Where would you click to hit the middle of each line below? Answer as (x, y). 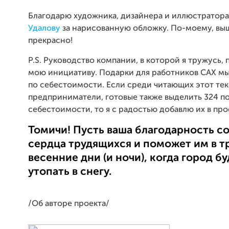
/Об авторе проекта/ (69, 204)
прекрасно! (50, 41)
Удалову (44, 28)
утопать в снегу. (70, 172)
